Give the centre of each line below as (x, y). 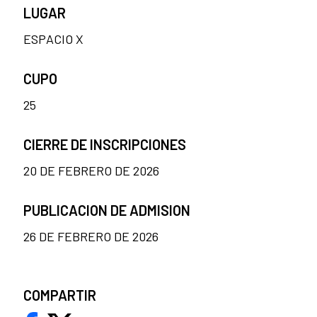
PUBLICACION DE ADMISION (107, 211)
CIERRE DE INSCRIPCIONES (105, 145)
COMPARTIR (60, 295)
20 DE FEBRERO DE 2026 (91, 171)
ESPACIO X (53, 39)
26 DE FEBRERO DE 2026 (91, 237)
